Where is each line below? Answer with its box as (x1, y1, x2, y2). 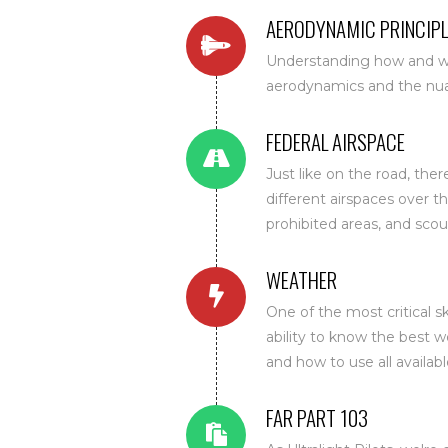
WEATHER (266, 264, 338, 296)
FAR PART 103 (266, 402, 369, 434)
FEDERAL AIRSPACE (266, 126, 406, 158)
